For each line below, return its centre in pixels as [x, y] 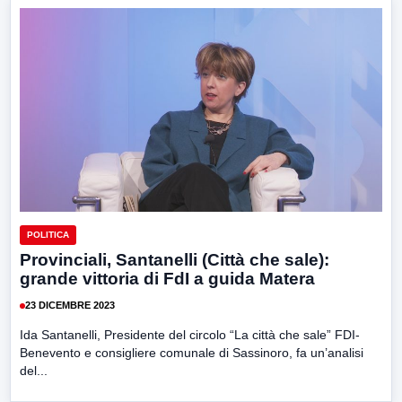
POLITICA [48, 234]
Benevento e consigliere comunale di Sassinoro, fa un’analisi [192, 352]
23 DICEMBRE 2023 [70, 306]
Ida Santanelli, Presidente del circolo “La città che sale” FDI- [190, 334]
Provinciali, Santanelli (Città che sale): [175, 259]
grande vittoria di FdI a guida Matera [167, 278]
